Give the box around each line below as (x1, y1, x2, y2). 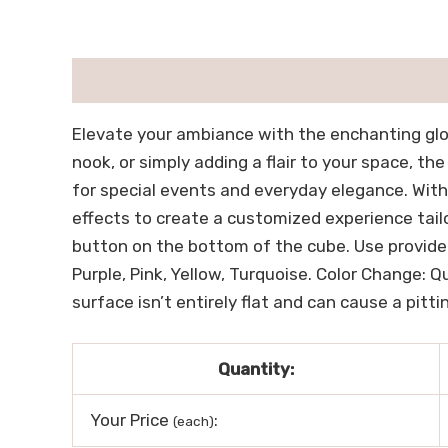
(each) (173, 413, 214, 430)
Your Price (90, 410, 173, 431)
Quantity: (218, 359, 294, 380)
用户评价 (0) (123, 70, 220, 91)
